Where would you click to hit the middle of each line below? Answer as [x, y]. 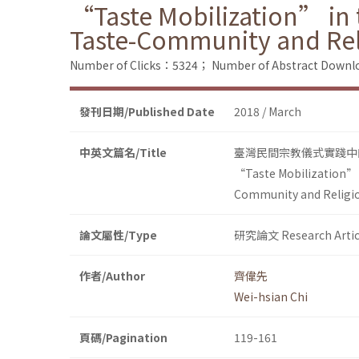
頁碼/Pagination [123, 338]
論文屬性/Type [118, 235]
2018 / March [268, 112]
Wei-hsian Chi [271, 297]
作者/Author [112, 276]
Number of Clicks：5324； [139, 65]
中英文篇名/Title [123, 153]
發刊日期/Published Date [147, 112]
